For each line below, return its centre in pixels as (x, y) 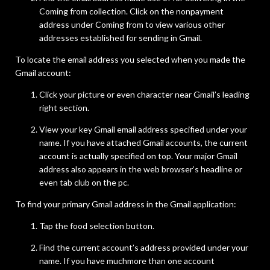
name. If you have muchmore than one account (127, 261)
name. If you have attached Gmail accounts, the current (143, 143)
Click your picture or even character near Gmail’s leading (144, 95)
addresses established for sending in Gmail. (121, 38)
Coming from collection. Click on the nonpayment (131, 11)
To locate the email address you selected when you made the (130, 60)
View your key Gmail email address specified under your (143, 130)
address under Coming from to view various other (132, 25)
